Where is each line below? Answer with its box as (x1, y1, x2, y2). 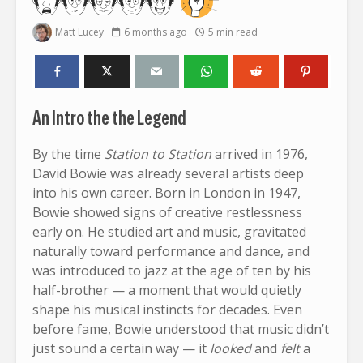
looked (210, 339, 251, 357)
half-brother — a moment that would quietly (32, 280, 301, 299)
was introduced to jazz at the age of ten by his (32, 261, 311, 280)
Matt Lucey (55, 24, 104, 39)
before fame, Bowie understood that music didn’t (32, 319, 329, 338)
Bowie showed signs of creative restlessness (32, 203, 302, 221)
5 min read (208, 24, 258, 39)
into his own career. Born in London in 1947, (32, 183, 301, 202)
